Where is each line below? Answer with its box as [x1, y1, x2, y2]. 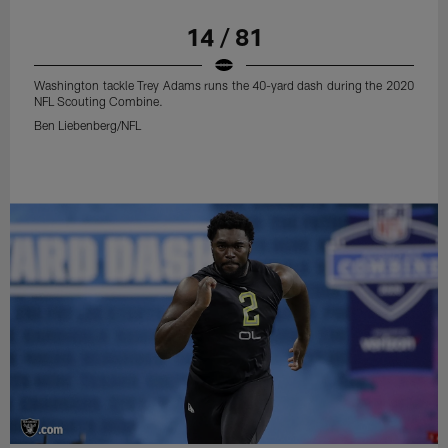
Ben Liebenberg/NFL [34, 118, 142, 133]
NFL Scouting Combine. [34, 94, 164, 109]
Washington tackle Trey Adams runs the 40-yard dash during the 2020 [34, 78, 414, 93]
